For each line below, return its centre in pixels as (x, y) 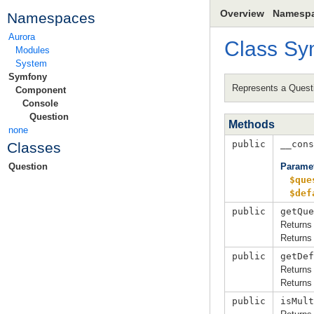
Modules (33, 50)
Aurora (22, 37)
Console (40, 103)
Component (41, 90)
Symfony (28, 77)
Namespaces (51, 18)
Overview (242, 13)
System (31, 63)
